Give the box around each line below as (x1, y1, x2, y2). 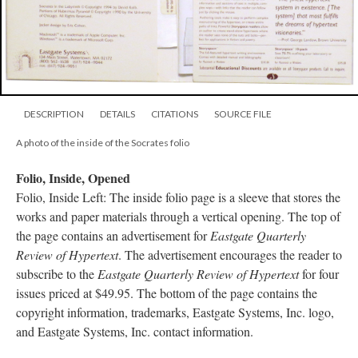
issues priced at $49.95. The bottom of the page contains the (16, 284, 317, 302)
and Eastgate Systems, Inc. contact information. (16, 323, 253, 340)
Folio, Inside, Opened (16, 169, 130, 188)
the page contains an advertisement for (16, 227, 210, 245)
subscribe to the (16, 265, 97, 283)
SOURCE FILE (214, 108, 272, 121)
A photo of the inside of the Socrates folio (16, 137, 189, 149)
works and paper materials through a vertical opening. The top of (16, 208, 340, 225)
